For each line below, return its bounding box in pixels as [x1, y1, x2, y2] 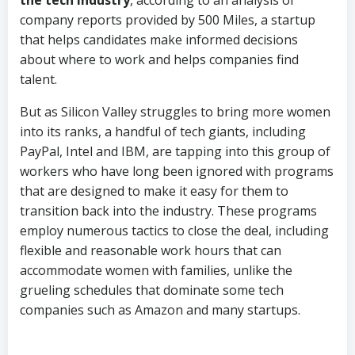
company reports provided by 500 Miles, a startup [20, 10, 315, 29]
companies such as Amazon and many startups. [20, 300, 300, 319]
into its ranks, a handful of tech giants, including [20, 122, 306, 140]
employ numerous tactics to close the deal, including [20, 221, 329, 239]
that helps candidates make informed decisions [20, 30, 298, 48]
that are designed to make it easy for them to [20, 181, 288, 200]
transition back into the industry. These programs [20, 201, 317, 219]
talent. [20, 70, 57, 88]
